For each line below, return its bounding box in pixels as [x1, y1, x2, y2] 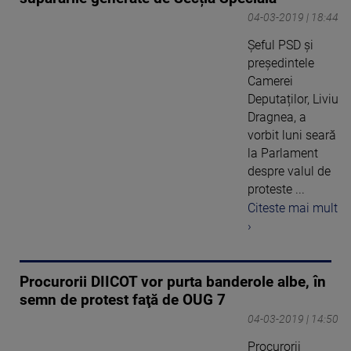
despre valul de [248, 163, 331, 179]
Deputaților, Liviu [248, 91, 338, 107]
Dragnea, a [248, 109, 306, 125]
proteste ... [248, 181, 305, 197]
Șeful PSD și [248, 37, 313, 52]
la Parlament [248, 145, 318, 161]
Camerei [248, 73, 293, 89]
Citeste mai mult [248, 201, 338, 216]
